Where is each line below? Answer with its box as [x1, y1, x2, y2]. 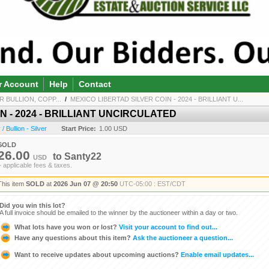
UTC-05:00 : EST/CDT [119, 180, 186, 187]
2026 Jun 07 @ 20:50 [53, 180, 118, 187]
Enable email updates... [179, 250, 254, 258]
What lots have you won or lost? [14, 223, 117, 231]
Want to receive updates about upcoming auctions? [14, 250, 179, 258]
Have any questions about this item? [14, 234, 131, 241]
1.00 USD [99, 124, 127, 132]
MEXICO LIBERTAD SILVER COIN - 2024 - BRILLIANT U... [70, 95, 243, 103]
